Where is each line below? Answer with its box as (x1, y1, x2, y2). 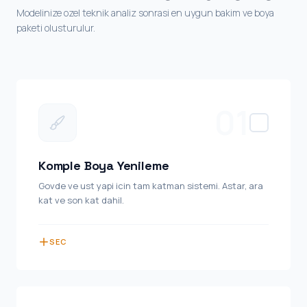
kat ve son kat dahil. (38, 194, 124, 206)
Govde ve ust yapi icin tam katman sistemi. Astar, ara (38, 180, 263, 192)
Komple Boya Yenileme (38, 158, 169, 173)
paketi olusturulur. (16, 21, 95, 34)
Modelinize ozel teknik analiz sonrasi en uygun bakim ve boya (16, 6, 274, 19)
